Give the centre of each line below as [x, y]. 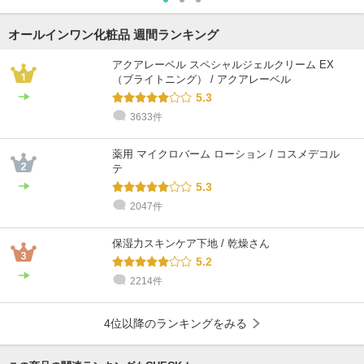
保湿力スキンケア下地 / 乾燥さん [191, 243]
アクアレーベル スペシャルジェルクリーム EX [223, 64]
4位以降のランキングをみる [175, 323]
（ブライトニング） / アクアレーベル [201, 79]
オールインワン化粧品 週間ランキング [113, 34]
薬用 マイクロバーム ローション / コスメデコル [226, 154]
